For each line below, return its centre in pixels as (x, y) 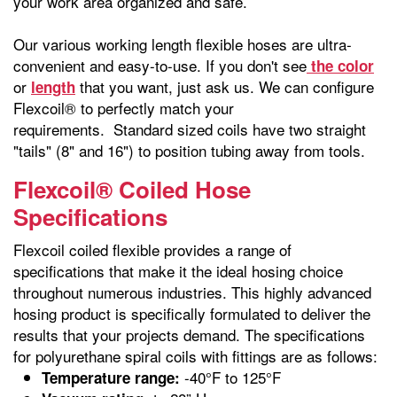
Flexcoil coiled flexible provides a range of (152, 249)
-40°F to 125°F (233, 377)
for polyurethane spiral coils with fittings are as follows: (195, 356)
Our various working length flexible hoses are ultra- (183, 44)
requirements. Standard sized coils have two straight (190, 129)
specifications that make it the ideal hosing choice (178, 271)
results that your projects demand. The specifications (189, 335)
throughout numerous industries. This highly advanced (192, 292)
